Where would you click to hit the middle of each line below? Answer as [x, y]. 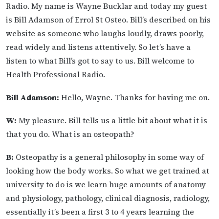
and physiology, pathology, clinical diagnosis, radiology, [108, 198]
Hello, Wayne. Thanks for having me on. [134, 97]
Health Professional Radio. [55, 74]
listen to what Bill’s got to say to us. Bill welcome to [100, 60]
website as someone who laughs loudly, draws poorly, [105, 33]
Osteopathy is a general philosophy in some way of [109, 157]
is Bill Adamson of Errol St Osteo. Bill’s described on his [108, 19]
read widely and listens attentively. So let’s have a [98, 47]
